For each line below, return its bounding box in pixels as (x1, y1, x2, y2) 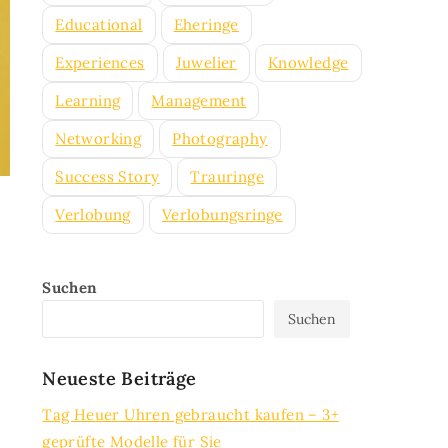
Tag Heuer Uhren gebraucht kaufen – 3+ (42, 405, 340, 424)
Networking (55, 129, 142, 148)
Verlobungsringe (161, 205, 283, 224)
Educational (55, 15, 143, 34)
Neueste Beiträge (42, 367, 197, 390)
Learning (55, 91, 121, 110)
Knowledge (267, 53, 349, 72)
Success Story (55, 167, 160, 186)
